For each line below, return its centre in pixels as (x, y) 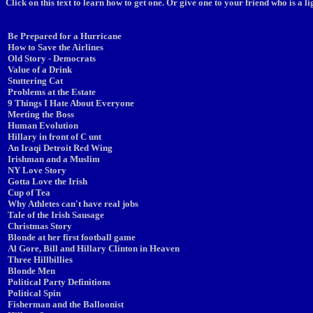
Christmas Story (40, 226)
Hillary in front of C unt (54, 137)
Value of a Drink (40, 70)
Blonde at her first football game (72, 237)
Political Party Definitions (59, 282)
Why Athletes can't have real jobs (73, 204)
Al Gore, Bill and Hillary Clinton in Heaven (94, 248)
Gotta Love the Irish (48, 181)
